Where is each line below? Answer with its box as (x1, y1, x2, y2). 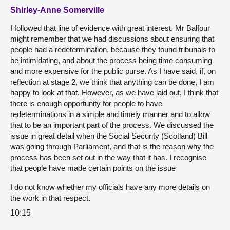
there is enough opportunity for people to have (10, 99, 162, 108)
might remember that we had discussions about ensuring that (10, 34, 214, 43)
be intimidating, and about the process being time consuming (10, 56, 212, 65)
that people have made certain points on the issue (10, 164, 176, 172)
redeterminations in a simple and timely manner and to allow (10, 110, 210, 119)
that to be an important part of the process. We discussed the (10, 121, 214, 129)
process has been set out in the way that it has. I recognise (10, 153, 206, 162)
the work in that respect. (10, 194, 90, 202)
